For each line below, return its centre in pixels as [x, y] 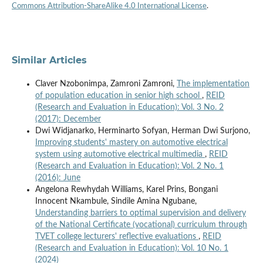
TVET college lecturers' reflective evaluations [117, 237]
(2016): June [58, 178]
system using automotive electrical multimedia [120, 155]
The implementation [213, 84]
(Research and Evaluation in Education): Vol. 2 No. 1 [129, 166]
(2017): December [68, 119]
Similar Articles [49, 60]
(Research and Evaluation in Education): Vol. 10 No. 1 [131, 249]
